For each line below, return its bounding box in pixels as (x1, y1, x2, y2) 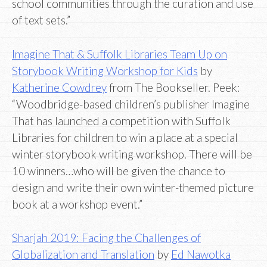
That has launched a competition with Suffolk (12, 113, 231, 128)
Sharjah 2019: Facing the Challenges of (12, 231, 201, 245)
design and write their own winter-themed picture (12, 180, 254, 194)
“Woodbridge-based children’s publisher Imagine (12, 97, 250, 111)
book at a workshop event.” (12, 197, 142, 211)
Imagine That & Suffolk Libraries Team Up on (12, 46, 227, 61)
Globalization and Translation (12, 247, 154, 262)
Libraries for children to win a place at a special (12, 130, 238, 144)
